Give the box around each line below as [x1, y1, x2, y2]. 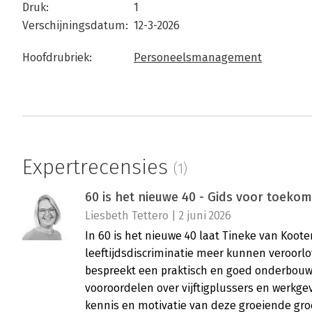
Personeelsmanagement [134, 51, 262, 65]
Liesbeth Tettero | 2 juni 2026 [85, 209, 231, 223]
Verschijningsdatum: [22, 19, 128, 33]
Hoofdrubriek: [22, 51, 92, 65]
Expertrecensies [22, 155, 173, 180]
